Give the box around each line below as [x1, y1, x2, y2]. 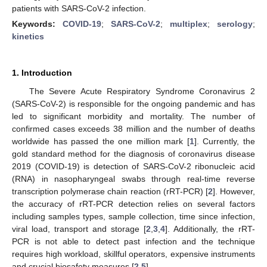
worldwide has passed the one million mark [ [12, 136, 190, 146]
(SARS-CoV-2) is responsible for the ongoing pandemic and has [12, 98, 255, 108]
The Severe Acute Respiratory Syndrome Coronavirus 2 [29, 86, 255, 96]
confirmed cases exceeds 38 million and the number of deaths [12, 123, 255, 133]
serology [217, 18, 253, 29]
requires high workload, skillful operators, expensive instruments [12, 249, 255, 259]
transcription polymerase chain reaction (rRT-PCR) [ [12, 186, 208, 196]
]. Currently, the [194, 136, 256, 146]
